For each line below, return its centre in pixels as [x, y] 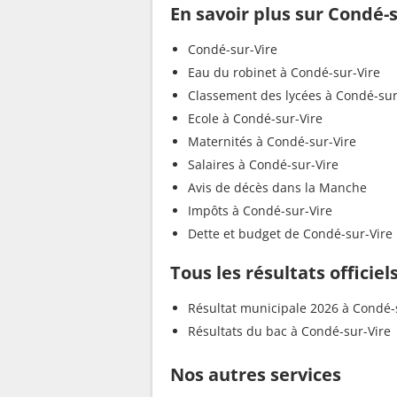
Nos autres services [256, 374]
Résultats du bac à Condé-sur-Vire [289, 331]
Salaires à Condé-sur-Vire [263, 164]
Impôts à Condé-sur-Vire [282, 210]
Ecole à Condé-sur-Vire [255, 118]
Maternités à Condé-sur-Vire [272, 141]
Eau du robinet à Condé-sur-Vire [284, 72]
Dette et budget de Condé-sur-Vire [290, 233]
